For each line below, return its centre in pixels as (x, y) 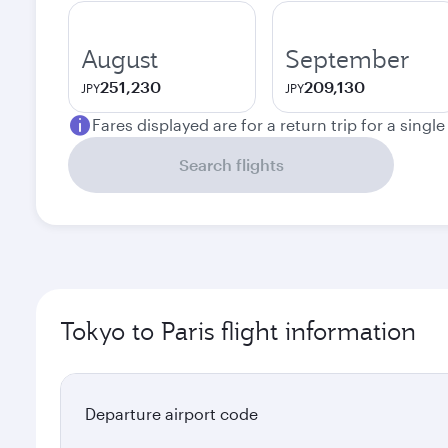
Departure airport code (171, 413)
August (119, 59)
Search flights (231, 164)
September (347, 59)
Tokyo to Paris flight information (238, 331)
